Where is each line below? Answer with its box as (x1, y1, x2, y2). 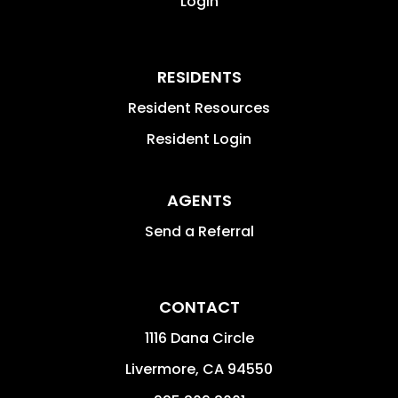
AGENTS (166, 189, 232, 212)
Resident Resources (128, 98, 270, 119)
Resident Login (147, 129, 251, 150)
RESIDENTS (156, 66, 242, 89)
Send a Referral (144, 221, 254, 243)
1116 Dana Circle (144, 328, 254, 349)
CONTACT (158, 296, 240, 319)
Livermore (125, 359, 195, 380)
